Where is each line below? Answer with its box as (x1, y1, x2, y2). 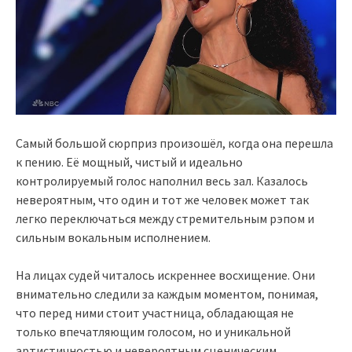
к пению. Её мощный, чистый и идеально (16, 154, 243, 170)
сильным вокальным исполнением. (16, 229, 211, 246)
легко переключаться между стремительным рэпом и (16, 211, 314, 227)
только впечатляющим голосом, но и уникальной (16, 324, 291, 340)
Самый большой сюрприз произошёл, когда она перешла (16, 135, 333, 152)
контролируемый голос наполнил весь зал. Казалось (16, 173, 308, 189)
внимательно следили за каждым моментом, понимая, (16, 286, 318, 302)
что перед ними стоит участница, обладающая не (16, 305, 294, 321)
